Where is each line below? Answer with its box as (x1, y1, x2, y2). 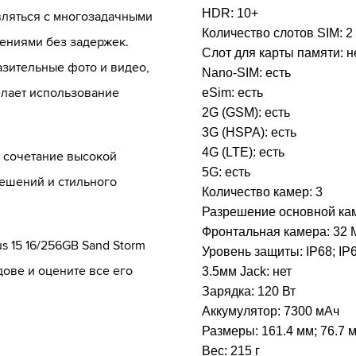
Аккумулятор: (202, 304, 284, 318)
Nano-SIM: (202, 66, 265, 79)
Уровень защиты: (202, 245, 306, 258)
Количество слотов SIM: (202, 26, 346, 40)
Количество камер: (202, 185, 315, 199)
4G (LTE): (202, 145, 259, 159)
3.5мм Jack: (202, 265, 273, 278)
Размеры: (202, 324, 261, 338)
